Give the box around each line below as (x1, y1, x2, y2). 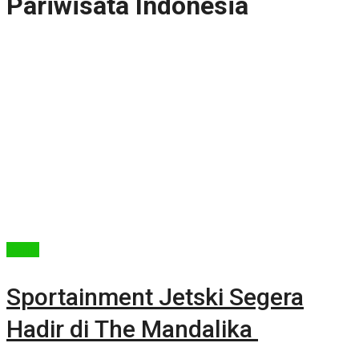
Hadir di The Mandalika (6, 314, 258, 343)
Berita (6, 241, 39, 257)
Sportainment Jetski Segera (6, 282, 304, 311)
